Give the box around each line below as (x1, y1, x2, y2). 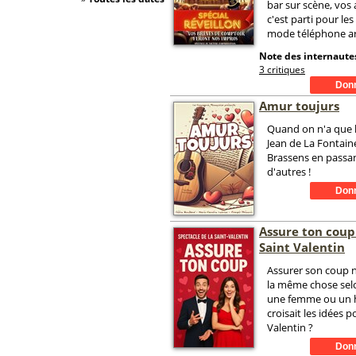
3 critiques (259, 63, 305, 76)
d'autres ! (267, 164, 311, 179)
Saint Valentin (259, 239, 345, 255)
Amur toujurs (259, 98, 339, 114)
